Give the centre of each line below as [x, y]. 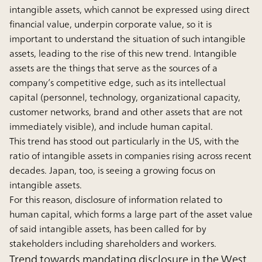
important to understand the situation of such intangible [127, 39]
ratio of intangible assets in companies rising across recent [130, 156]
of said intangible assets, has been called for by [108, 229]
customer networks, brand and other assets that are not [126, 112]
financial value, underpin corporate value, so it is [111, 24]
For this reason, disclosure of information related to [116, 200]
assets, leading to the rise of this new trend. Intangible [123, 54]
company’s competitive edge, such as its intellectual [118, 83]
